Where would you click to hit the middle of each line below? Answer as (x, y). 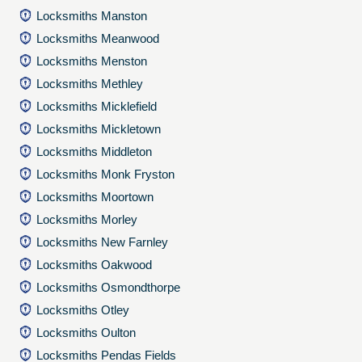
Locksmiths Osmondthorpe (109, 287)
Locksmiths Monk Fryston (106, 174)
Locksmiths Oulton (86, 333)
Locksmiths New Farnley (103, 242)
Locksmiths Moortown (95, 197)
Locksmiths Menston (92, 61)
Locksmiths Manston (92, 16)
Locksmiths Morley (87, 219)
